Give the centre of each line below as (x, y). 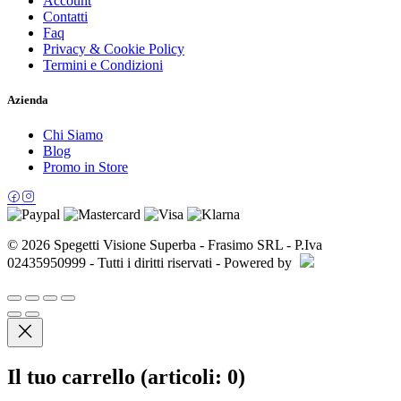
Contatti (65, 16)
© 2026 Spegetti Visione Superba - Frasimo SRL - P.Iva (165, 245)
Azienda (28, 99)
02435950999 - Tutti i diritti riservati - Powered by (151, 263)
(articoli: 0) (193, 376)
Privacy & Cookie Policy (114, 48)
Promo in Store (85, 167)
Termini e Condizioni (103, 64)
